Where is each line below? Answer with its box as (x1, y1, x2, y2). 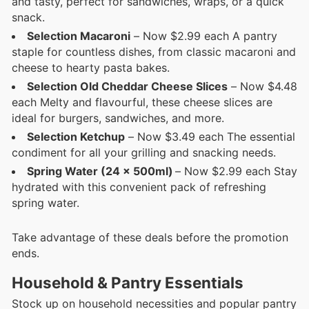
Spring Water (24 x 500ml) (27, 163, 172, 178)
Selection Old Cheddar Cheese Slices (27, 79, 228, 93)
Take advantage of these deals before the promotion (12, 230, 288, 244)
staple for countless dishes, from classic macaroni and (12, 44, 296, 59)
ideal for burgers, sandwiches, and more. (12, 110, 224, 125)
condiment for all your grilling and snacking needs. (12, 145, 276, 159)
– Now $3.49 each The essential (125, 129, 295, 143)
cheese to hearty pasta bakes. (12, 60, 170, 74)
